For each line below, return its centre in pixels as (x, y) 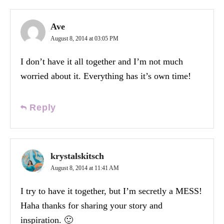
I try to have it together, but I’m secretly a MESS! (111, 191)
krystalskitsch (77, 156)
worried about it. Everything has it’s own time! (106, 76)
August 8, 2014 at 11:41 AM (85, 168)
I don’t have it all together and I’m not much (102, 61)
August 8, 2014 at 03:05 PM (84, 38)
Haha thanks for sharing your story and (91, 205)
